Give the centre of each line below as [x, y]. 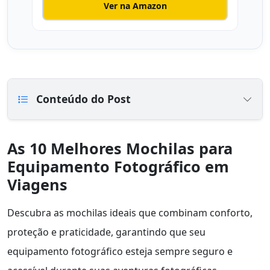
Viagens [37, 185]
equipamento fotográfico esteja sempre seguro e [120, 252]
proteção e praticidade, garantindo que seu [106, 232]
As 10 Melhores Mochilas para [120, 149]
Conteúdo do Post [82, 99]
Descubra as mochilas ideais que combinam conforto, [130, 213]
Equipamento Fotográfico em [118, 167]
